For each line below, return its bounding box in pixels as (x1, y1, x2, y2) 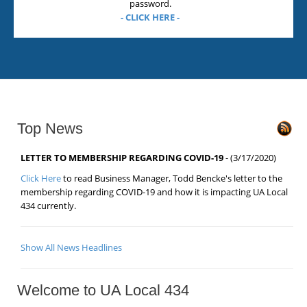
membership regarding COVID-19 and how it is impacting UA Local (21, 186, 288, 198)
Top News (17, 120, 83, 137)
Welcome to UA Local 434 (17, 282, 189, 299)
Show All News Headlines (21, 241, 122, 254)
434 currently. (21, 199, 76, 212)
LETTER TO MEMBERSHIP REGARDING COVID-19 (21, 151, 223, 164)
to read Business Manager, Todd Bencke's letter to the (61, 172, 282, 184)
